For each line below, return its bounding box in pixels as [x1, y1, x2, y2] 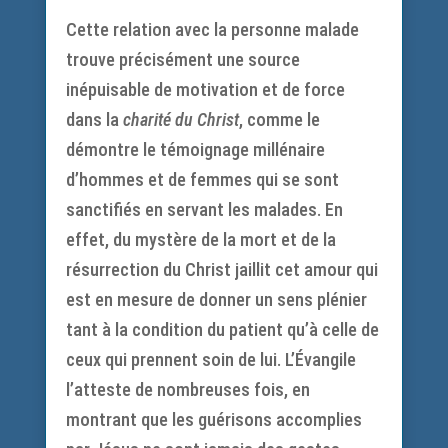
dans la [65, 109, 123, 130]
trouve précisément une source [65, 49, 300, 70]
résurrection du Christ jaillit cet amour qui [65, 259, 378, 280]
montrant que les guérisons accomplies [65, 409, 362, 430]
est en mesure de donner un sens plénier [65, 289, 367, 310]
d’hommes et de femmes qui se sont [65, 169, 339, 190]
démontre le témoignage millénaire [65, 139, 325, 160]
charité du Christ [122, 109, 239, 130]
